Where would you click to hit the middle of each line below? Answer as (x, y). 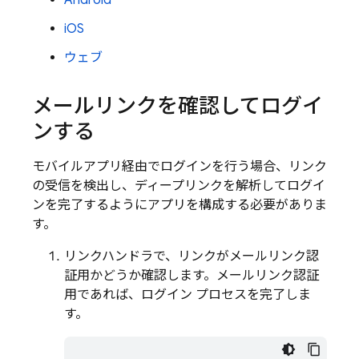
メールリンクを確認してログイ (177, 106)
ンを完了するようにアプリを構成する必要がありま (179, 205)
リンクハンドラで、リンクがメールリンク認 (192, 256)
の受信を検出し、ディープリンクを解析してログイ (179, 186)
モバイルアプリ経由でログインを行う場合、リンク (179, 167)
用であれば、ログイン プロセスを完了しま (188, 295)
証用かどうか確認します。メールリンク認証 (192, 276)
